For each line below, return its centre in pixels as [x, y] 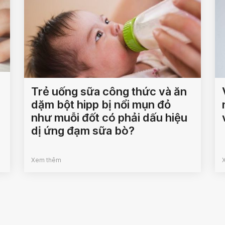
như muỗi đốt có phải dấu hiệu [109, 118]
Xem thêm [46, 160]
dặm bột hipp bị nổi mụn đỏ [101, 105]
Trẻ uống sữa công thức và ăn [109, 92]
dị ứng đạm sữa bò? [83, 131]
